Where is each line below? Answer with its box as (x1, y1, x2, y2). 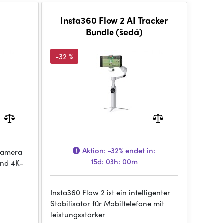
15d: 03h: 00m (90, 156, 138, 167)
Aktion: (80, 145, 108, 156)
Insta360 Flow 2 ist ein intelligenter (50, 187, 170, 198)
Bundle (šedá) (85, 25, 143, 38)
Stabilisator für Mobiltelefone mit (50, 198, 164, 209)
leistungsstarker (50, 209, 105, 220)
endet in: (123, 145, 156, 156)
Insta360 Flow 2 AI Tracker (60, 14, 168, 26)
